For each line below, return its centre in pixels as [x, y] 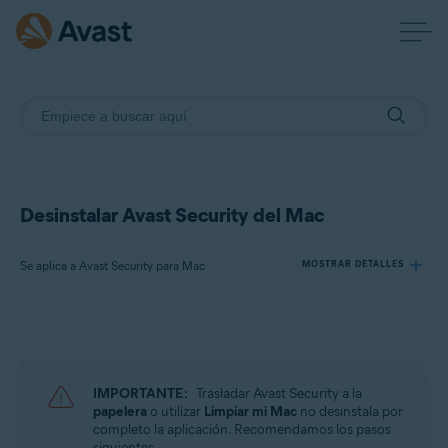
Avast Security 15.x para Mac [118, 368]
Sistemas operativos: [95, 409]
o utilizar [175, 411]
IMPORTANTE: [140, 393]
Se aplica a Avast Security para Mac [112, 265]
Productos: [71, 339]
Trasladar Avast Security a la [279, 393]
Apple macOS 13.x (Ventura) [116, 438]
